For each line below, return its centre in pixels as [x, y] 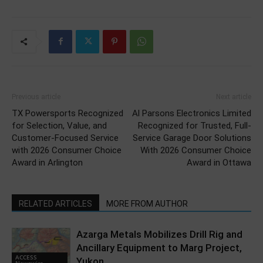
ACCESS [26, 257]
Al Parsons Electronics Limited [192, 113]
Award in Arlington [47, 162]
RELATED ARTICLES [55, 203]
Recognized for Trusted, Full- [195, 125]
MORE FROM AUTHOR [147, 203]
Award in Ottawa [219, 162]
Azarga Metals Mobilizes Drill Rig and [159, 234]
